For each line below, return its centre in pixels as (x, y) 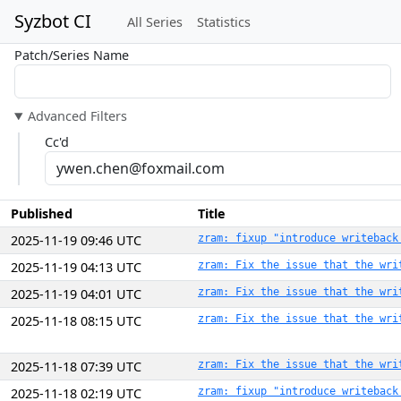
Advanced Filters (78, 116)
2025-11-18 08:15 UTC (76, 321)
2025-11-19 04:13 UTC (76, 267)
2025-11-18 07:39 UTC (76, 367)
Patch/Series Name (72, 55)
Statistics (224, 21)
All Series (155, 21)
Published (42, 213)
